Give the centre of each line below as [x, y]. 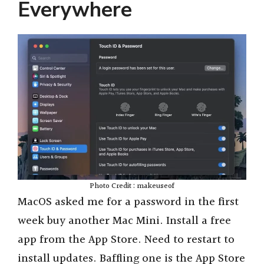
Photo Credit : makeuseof [132, 187]
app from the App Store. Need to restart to [126, 240]
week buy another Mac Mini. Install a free [124, 221]
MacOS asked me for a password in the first [128, 202]
